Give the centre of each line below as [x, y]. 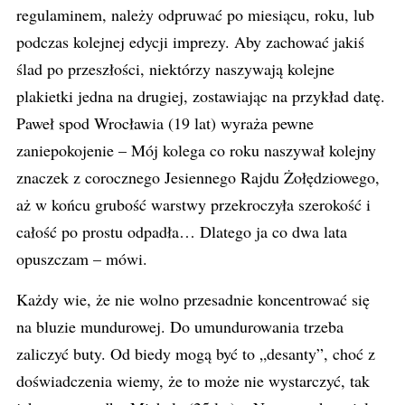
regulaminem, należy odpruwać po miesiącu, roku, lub [195, 14]
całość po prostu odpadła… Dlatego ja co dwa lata [182, 231]
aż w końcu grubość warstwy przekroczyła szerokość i [193, 204]
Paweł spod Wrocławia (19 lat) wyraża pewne [165, 123]
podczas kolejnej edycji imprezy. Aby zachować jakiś [190, 42]
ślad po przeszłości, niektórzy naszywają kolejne [175, 69]
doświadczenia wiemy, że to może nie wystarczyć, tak [193, 381]
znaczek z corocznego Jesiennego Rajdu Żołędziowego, [198, 177]
